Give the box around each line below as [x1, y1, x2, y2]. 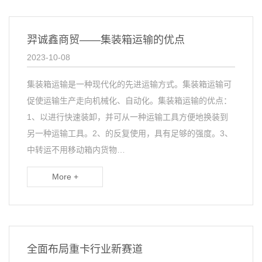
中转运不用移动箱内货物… [27, 145, 125, 154]
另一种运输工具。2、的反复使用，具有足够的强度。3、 [27, 129, 233, 138]
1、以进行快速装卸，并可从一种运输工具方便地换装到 [27, 112, 228, 122]
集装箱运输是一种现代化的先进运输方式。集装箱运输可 [27, 80, 232, 89]
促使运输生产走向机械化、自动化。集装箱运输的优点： [27, 96, 232, 105]
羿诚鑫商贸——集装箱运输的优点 [27, 34, 185, 46]
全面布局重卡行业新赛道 [27, 243, 143, 255]
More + [51, 172, 78, 181]
